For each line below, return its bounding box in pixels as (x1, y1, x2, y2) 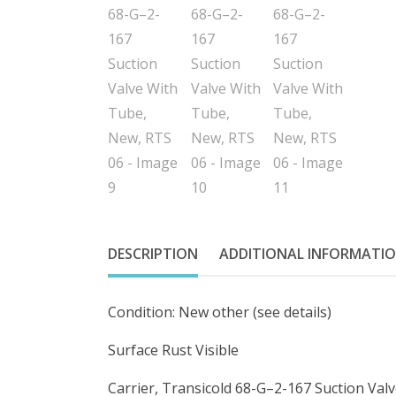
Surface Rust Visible (108, 340, 239, 361)
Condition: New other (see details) (108, 302, 331, 323)
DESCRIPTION (108, 244, 198, 264)
